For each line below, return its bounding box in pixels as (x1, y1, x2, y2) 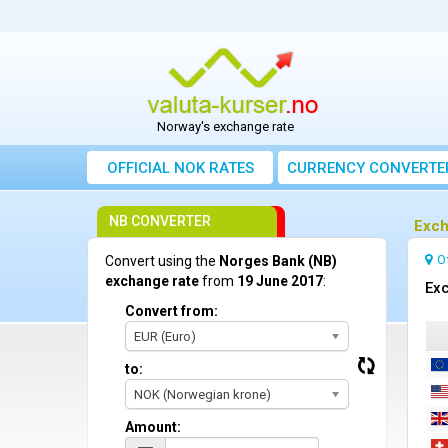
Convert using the (105, 253, 219, 270)
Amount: (125, 419, 181, 436)
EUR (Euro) (134, 329, 196, 345)
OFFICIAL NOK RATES (106, 159, 254, 178)
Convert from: (125, 303, 218, 320)
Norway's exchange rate (157, 119, 295, 135)
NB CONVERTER (109, 213, 211, 230)
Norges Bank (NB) (219, 253, 337, 270)
